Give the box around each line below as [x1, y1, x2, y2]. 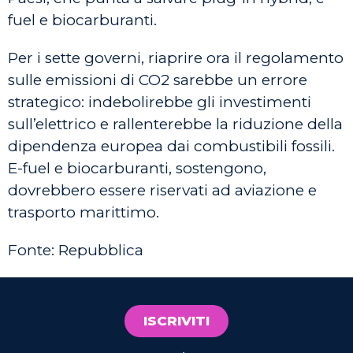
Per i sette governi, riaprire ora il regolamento [8, 49, 344, 67]
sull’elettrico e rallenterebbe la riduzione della [8, 115, 343, 133]
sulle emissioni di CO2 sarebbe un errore [8, 71, 307, 89]
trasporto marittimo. [8, 203, 159, 221]
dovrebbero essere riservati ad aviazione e [8, 181, 317, 199]
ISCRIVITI [143, 313, 210, 329]
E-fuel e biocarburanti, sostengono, [8, 159, 266, 177]
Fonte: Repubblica [8, 241, 143, 259]
